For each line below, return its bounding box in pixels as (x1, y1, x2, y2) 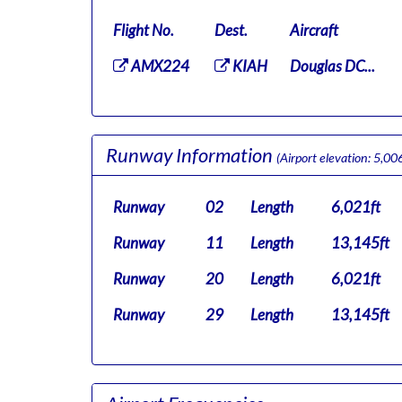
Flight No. (113, 21, 174, 39)
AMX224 (128, 57, 189, 75)
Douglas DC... (290, 57, 375, 75)
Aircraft (290, 21, 338, 39)
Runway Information (106, 143, 276, 167)
